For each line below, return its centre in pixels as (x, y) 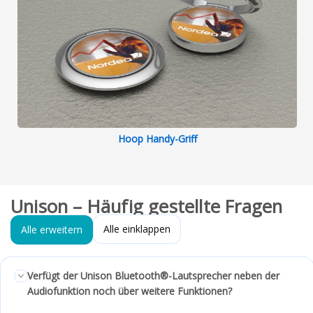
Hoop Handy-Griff (157, 138)
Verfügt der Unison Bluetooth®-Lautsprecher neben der (153, 275)
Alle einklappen (137, 228)
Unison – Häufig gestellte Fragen (147, 206)
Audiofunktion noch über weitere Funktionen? (130, 291)
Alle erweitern (52, 229)
